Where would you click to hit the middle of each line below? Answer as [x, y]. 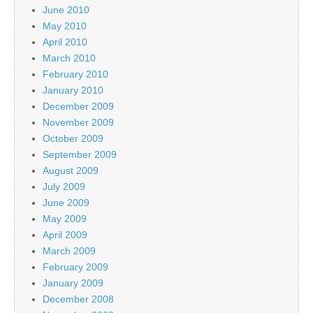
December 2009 [78, 106]
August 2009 [71, 170]
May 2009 [65, 218]
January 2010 [73, 90]
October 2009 [73, 138]
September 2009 [80, 154]
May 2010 [65, 26]
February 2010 [75, 74]
